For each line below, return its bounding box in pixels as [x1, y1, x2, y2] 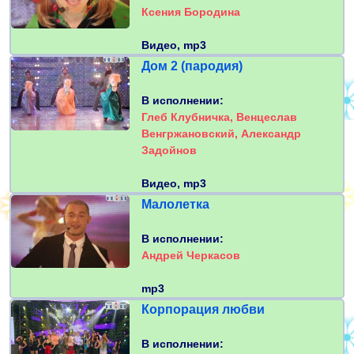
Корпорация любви [141, 303, 265, 317]
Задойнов [141, 144, 197, 157]
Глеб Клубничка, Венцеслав [141, 111, 297, 124]
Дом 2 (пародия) [141, 59, 243, 73]
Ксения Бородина [141, 6, 240, 19]
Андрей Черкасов [141, 249, 240, 262]
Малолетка [141, 198, 209, 212]
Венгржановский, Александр [141, 127, 301, 141]
